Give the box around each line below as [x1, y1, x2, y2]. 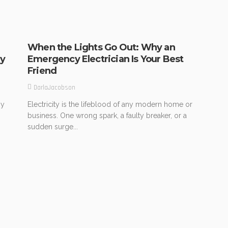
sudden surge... [27, 122, 78, 131]
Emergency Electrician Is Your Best [27, 53, 184, 65]
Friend [27, 65, 57, 77]
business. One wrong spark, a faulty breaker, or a [27, 111, 187, 120]
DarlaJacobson [34, 83, 75, 92]
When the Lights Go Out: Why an [27, 42, 175, 53]
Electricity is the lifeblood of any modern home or [27, 100, 192, 108]
